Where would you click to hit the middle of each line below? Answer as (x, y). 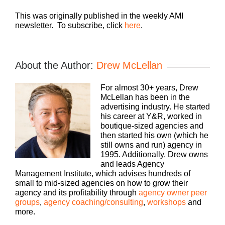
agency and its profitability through (77, 192)
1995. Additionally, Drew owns (154, 154)
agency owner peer (173, 192)
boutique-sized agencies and (152, 126)
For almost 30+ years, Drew (149, 87)
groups (27, 202)
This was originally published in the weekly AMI (99, 16)
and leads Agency (132, 164)
